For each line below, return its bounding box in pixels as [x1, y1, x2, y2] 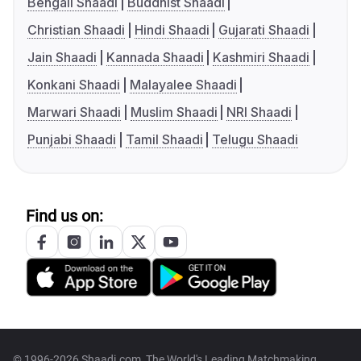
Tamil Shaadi [125, 131, 203, 148]
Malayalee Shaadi [129, 77, 237, 93]
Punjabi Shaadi [27, 131, 116, 148]
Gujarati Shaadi [218, 22, 310, 39]
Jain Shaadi [27, 49, 97, 66]
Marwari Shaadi [27, 104, 121, 121]
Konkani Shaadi [27, 77, 120, 93]
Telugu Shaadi [212, 131, 299, 148]
